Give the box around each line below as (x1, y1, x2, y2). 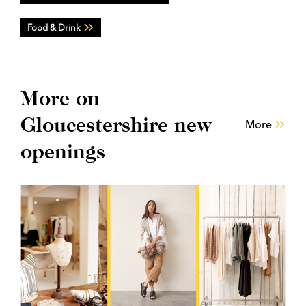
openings (20, 139, 105, 163)
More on (20, 85, 100, 109)
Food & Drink (27, 21, 81, 33)
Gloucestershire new (20, 112, 212, 136)
